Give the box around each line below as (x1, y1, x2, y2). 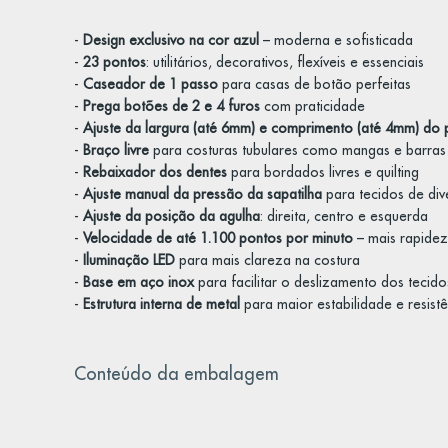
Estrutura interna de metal (82, 295, 240, 313)
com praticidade (259, 97, 365, 115)
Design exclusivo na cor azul (82, 31, 259, 49)
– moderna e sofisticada (258, 31, 413, 49)
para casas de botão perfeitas (217, 75, 411, 93)
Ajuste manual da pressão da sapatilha (82, 185, 322, 203)
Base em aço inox (82, 273, 194, 291)
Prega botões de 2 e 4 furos (82, 97, 260, 115)
